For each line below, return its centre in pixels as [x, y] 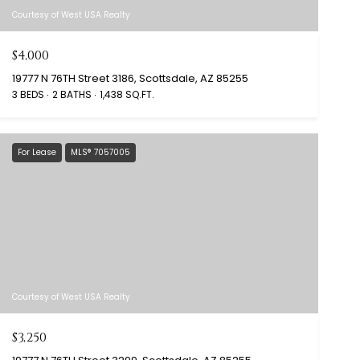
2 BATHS [72, 95]
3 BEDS [28, 95]
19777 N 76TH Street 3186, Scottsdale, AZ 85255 [130, 79]
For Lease [37, 153]
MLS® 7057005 [100, 153]
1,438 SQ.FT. [127, 95]
